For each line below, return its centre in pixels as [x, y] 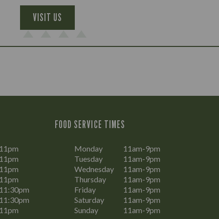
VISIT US [47, 17]
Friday [85, 189]
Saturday [89, 200]
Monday [88, 148]
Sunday [86, 210]
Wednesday [94, 169]
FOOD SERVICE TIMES [90, 124]
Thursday [90, 179]
